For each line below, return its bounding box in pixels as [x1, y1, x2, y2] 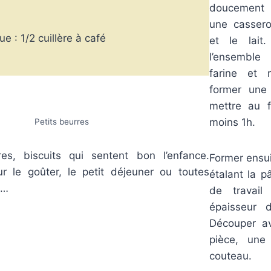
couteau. [209, 249, 252, 262]
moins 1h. [209, 116, 255, 128]
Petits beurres [34, 117, 90, 127]
